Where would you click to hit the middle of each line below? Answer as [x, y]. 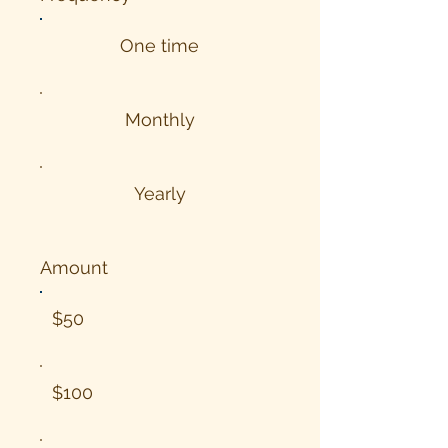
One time [160, 46]
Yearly [159, 194]
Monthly [159, 120]
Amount [74, 268]
